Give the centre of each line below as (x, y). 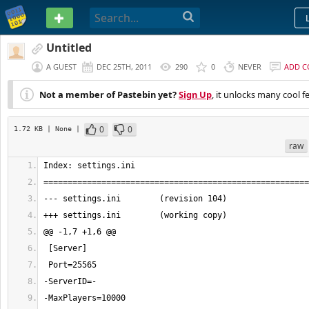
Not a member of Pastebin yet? (108, 94)
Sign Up (195, 94)
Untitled (69, 48)
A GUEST (61, 67)
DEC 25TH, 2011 (124, 67)
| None (61, 128)
